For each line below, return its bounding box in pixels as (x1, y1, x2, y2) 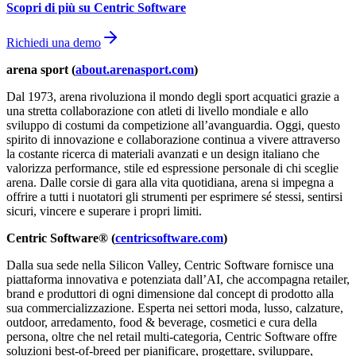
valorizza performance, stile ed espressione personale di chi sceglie (6, 161, 339, 176)
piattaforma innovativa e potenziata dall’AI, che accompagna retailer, (6, 273, 350, 287)
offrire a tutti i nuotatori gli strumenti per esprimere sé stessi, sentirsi (6, 190, 342, 204)
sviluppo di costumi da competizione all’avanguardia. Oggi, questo (6, 118, 340, 133)
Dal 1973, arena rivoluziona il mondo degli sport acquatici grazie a (6, 90, 339, 104)
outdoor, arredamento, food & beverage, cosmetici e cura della (6, 315, 317, 330)
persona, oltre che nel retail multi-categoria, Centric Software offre (6, 330, 337, 344)
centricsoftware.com (115, 231, 223, 246)
